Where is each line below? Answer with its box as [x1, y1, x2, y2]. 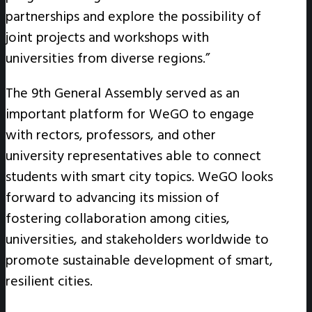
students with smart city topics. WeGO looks [6, 165, 273, 188]
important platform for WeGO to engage [6, 102, 254, 125]
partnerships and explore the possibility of [6, 5, 261, 28]
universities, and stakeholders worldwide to [6, 228, 269, 251]
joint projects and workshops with [6, 26, 209, 49]
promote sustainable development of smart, [6, 249, 273, 272]
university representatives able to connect [6, 144, 261, 167]
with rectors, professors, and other [6, 123, 216, 146]
